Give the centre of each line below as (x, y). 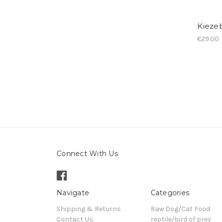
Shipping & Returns (89, 209)
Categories (170, 193)
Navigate (73, 193)
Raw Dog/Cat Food (180, 209)
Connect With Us (87, 153)
